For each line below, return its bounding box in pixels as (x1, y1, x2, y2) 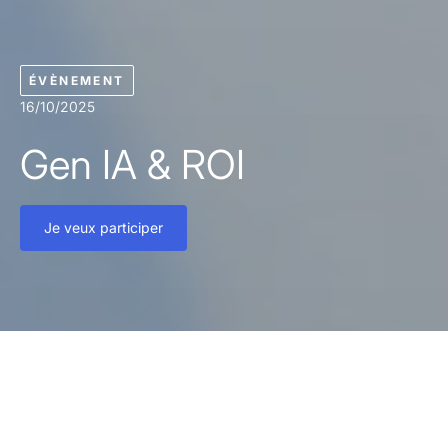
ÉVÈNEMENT (29, 73, 125, 88)
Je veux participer (44, 219, 163, 236)
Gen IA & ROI (20, 140, 245, 189)
